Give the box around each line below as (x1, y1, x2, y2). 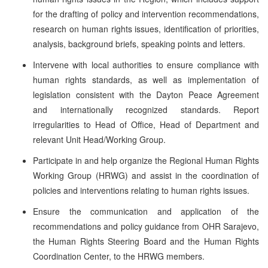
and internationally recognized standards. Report (33, 103, 259, 115)
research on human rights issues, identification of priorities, (33, 22, 259, 35)
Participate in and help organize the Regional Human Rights (33, 154, 259, 166)
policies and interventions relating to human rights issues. (33, 184, 249, 196)
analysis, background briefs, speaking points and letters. (33, 37, 245, 50)
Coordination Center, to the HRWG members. (33, 249, 205, 262)
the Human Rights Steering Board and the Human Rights (33, 234, 259, 247)
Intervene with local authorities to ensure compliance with (33, 58, 259, 71)
